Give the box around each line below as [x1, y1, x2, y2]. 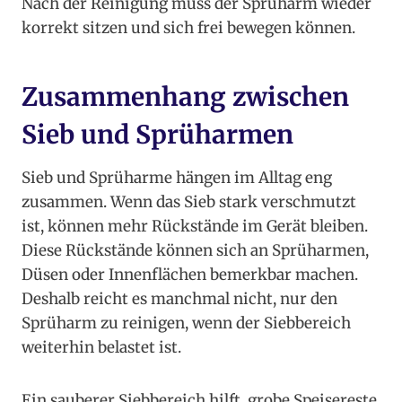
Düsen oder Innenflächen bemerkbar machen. [22, 265, 358, 285]
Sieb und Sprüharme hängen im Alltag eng [22, 168, 332, 188]
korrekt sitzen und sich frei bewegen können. [22, 18, 355, 39]
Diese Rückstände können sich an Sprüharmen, [22, 240, 369, 261]
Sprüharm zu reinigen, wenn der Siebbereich [22, 313, 351, 334]
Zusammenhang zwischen [22, 81, 349, 114]
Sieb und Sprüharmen [22, 118, 293, 152]
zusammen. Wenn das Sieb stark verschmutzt [22, 192, 356, 213]
